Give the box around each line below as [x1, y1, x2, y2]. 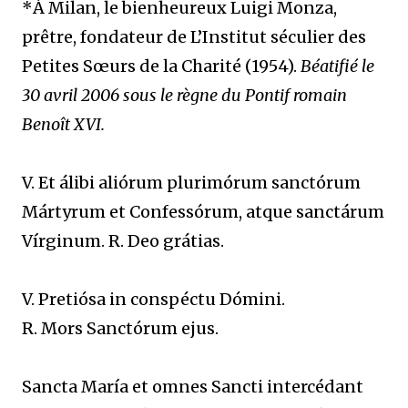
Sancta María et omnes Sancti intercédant [22, 376, 363, 397]
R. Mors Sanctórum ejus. [22, 318, 219, 339]
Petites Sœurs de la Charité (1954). [22, 56, 301, 76]
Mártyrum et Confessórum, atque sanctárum [22, 201, 384, 222]
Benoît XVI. [22, 114, 105, 135]
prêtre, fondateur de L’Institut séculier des [22, 26, 366, 47]
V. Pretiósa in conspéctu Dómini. [22, 289, 285, 310]
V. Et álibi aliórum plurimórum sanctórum [22, 172, 361, 193]
